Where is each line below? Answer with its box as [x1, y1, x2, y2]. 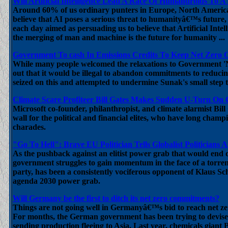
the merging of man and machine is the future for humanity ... [13, 33, 225, 42]
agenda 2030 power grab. [13, 177, 100, 185]
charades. [13, 123, 46, 131]
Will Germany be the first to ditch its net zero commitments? [13, 194, 219, 203]
